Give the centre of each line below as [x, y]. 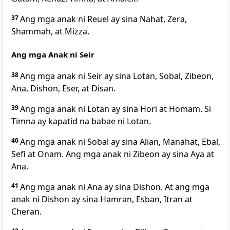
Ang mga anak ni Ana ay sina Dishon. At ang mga [115, 187]
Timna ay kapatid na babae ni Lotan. [81, 121]
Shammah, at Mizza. [50, 32]
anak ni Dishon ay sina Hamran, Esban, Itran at [102, 199]
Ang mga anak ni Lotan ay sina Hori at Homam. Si [116, 109]
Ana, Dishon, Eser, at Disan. [63, 89]
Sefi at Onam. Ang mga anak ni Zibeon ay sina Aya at [113, 154]
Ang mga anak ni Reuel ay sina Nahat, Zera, [103, 19]
